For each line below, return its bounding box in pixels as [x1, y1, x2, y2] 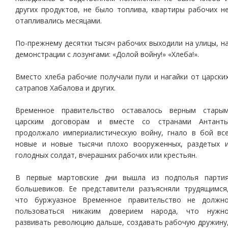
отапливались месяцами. [15, 16, 102, 25]
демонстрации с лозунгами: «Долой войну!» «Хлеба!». [15, 49, 199, 59]
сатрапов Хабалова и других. [15, 83, 116, 93]
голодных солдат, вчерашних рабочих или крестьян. [15, 150, 197, 160]
